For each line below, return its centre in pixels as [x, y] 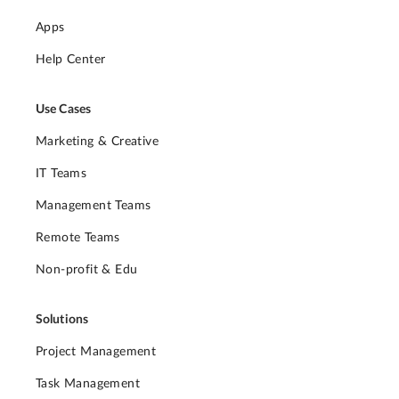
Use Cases [63, 110]
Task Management [88, 384]
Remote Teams [78, 238]
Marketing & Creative [97, 142]
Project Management [96, 352]
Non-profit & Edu [87, 270]
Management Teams [94, 206]
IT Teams [61, 174]
